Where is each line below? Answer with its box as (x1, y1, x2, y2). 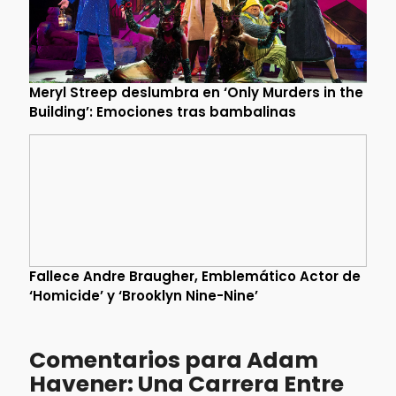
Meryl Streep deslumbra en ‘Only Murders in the (28, 83, 363, 103)
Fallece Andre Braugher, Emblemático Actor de (28, 267, 361, 286)
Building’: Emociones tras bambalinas (28, 103, 296, 122)
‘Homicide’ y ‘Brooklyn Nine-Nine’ (28, 286, 258, 306)
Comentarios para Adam (28, 344, 318, 376)
